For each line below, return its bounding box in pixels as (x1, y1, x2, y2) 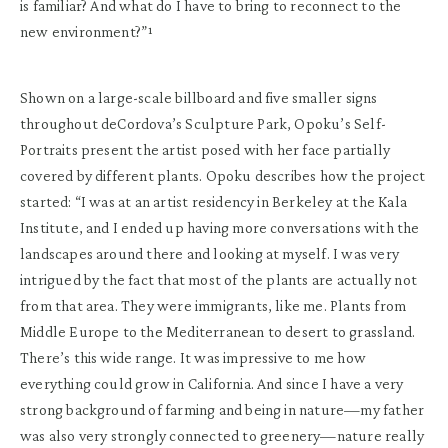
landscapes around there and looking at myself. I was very (20, 244, 399, 262)
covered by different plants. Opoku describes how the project (20, 166, 426, 184)
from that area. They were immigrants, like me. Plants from (20, 296, 407, 314)
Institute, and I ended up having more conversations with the (20, 218, 420, 236)
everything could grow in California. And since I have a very (20, 374, 404, 392)
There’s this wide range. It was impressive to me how (20, 348, 366, 366)
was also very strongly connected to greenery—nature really (20, 426, 425, 444)
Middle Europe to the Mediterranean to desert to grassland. (20, 322, 416, 340)
